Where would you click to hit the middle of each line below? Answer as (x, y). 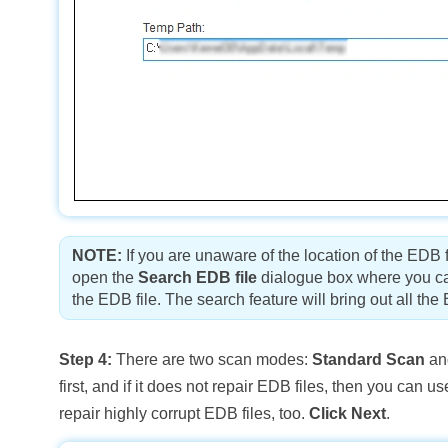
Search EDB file (198, 277)
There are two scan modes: (212, 359)
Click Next (348, 413)
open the (105, 277)
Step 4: (86, 359)
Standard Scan (369, 359)
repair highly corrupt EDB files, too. (184, 413)
